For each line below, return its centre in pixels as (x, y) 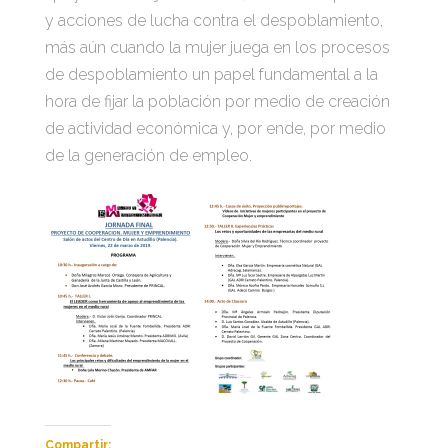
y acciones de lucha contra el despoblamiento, (213, 20)
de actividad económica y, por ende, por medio (215, 128)
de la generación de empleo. (148, 155)
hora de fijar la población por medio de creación (217, 101)
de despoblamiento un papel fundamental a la (211, 74)
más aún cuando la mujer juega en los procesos (217, 47)
